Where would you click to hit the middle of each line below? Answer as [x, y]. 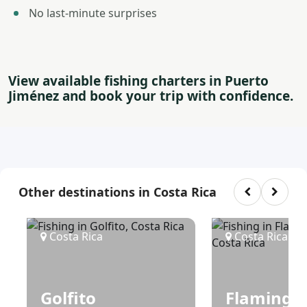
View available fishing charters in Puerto [138, 81]
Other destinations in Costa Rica [118, 192]
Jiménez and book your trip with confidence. [151, 96]
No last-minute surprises [93, 13]
